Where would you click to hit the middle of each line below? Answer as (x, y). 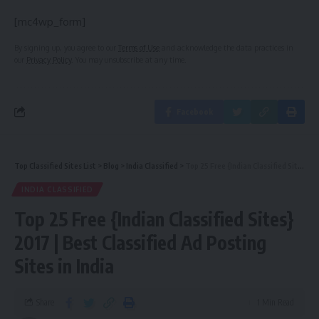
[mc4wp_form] (50, 21)
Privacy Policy (49, 59)
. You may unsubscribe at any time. (129, 59)
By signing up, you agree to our (66, 47)
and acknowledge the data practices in (226, 47)
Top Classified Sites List (55, 165)
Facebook (195, 111)
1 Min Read (276, 302)
